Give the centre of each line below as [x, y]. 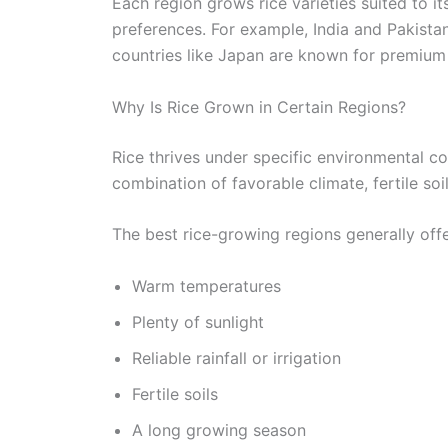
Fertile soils [175, 394]
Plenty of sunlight [198, 322]
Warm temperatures [206, 286]
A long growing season [219, 430]
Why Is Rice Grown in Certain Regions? [259, 106]
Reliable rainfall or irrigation [236, 358]
